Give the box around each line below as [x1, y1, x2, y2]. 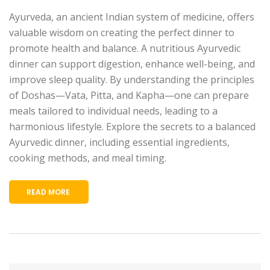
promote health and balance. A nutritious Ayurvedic [9, 41, 240, 55]
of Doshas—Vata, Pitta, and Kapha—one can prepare [9, 88, 249, 102]
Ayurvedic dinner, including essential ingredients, [9, 135, 230, 149]
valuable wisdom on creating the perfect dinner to [9, 25, 234, 39]
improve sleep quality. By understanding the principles [9, 72, 254, 86]
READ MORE [27, 186, 70, 197]
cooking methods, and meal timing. [9, 151, 166, 165]
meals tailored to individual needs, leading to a [9, 104, 218, 118]
